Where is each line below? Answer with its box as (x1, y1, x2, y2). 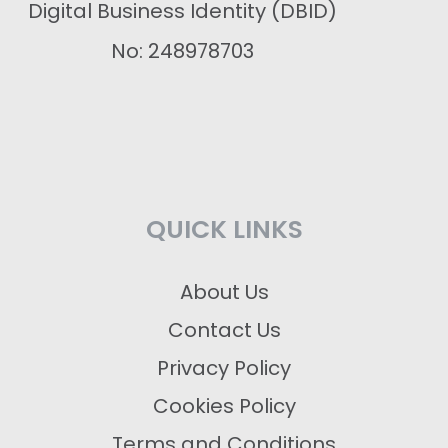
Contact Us (167, 316, 281, 345)
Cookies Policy (152, 392, 296, 421)
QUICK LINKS (145, 212, 303, 248)
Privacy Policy (157, 354, 291, 383)
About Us (179, 278, 269, 307)
